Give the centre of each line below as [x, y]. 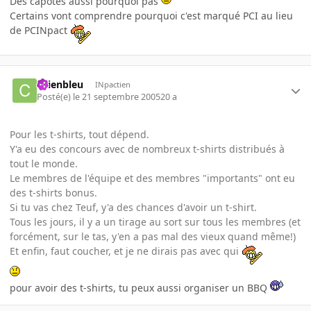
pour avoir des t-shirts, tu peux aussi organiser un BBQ [140, 288]
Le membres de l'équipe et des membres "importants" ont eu [152, 178]
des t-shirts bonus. [53, 193]
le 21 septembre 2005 [117, 97]
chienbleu [60, 84]
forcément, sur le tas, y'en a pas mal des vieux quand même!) [153, 237]
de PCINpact [40, 30]
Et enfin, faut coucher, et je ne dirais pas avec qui [126, 251]
